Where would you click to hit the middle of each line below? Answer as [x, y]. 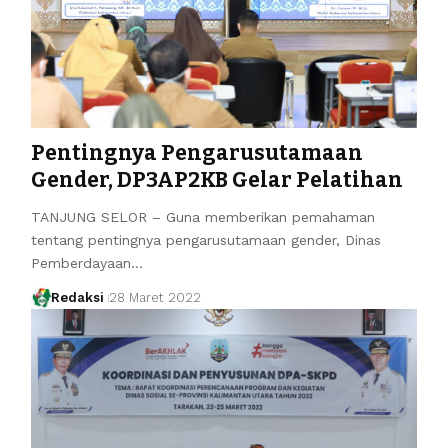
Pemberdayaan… [86, 262]
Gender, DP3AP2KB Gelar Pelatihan [216, 179]
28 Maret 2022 [155, 297]
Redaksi [78, 297]
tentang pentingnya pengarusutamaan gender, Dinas [205, 239]
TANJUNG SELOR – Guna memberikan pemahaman [202, 216]
